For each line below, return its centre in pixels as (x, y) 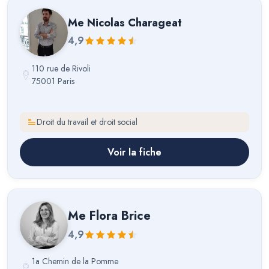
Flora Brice (120, 216)
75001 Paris (53, 81)
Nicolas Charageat (134, 23)
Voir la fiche (134, 152)
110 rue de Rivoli (61, 68)
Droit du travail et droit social (87, 122)
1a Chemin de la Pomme (75, 261)
